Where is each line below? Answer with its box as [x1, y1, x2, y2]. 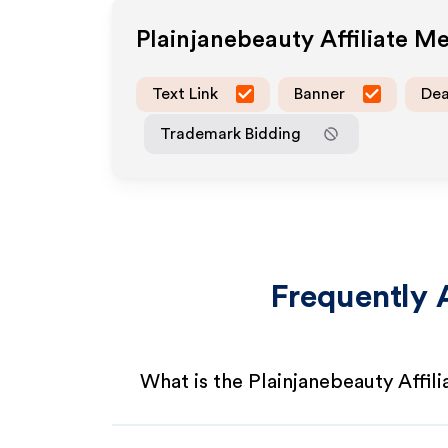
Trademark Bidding [160, 125, 301, 142]
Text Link [152, 85, 218, 102]
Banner [294, 85, 345, 102]
